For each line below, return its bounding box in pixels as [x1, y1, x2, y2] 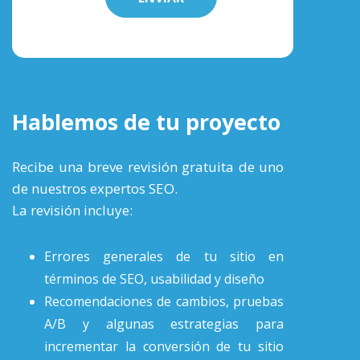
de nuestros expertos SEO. [12, 178, 178, 198]
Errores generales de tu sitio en [44, 247, 284, 265]
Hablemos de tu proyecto [12, 106, 280, 137]
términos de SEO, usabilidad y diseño [44, 269, 264, 288]
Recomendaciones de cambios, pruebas [44, 292, 284, 310]
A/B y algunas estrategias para [44, 314, 284, 333]
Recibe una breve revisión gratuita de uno [12, 157, 284, 176]
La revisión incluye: [12, 200, 133, 219]
